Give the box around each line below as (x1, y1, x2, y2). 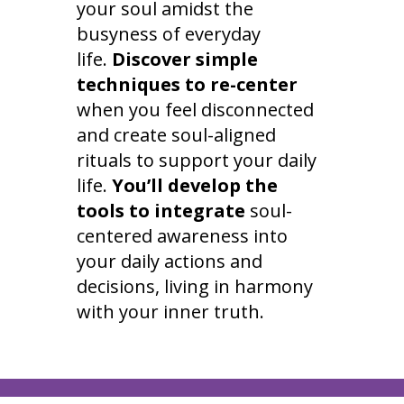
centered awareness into (76, 224, 288, 249)
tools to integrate (76, 198, 245, 224)
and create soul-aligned (76, 123, 276, 148)
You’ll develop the (111, 173, 278, 198)
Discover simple (111, 47, 258, 72)
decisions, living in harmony (76, 274, 313, 299)
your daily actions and (76, 249, 262, 274)
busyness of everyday (76, 22, 261, 47)
